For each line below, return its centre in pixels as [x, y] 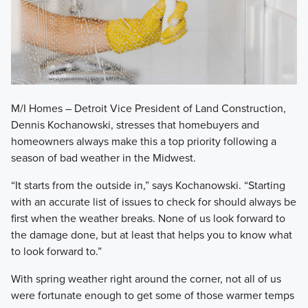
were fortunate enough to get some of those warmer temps [152, 296]
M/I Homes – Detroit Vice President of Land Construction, [148, 109]
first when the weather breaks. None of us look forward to [148, 219]
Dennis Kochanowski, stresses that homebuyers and [135, 125]
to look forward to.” [56, 252]
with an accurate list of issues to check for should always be [153, 202]
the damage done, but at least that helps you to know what [151, 235]
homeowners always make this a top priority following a [143, 142]
